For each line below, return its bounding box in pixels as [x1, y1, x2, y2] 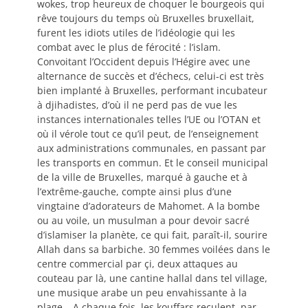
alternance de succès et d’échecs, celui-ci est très [37, 69, 264, 82]
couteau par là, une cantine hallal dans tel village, [37, 271, 267, 285]
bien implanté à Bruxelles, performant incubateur [37, 83, 267, 97]
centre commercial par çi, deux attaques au [37, 256, 238, 270]
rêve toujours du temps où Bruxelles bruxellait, [37, 11, 254, 25]
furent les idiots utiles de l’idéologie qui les [37, 25, 235, 39]
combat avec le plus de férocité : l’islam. [37, 40, 221, 54]
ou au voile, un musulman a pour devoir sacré [37, 213, 250, 227]
